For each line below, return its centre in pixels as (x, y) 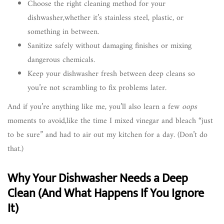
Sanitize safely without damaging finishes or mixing (109, 46)
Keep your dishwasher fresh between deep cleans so (111, 74)
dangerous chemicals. (61, 60)
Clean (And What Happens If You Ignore (106, 193)
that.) (15, 149)
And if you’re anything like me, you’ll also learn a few (95, 107)
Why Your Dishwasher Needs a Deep (98, 178)
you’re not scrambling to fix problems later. (97, 88)
